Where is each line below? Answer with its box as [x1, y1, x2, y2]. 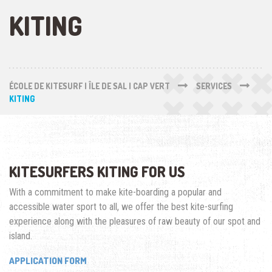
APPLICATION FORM [9, 255, 87, 267]
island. [9, 230, 32, 242]
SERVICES [195, 81, 232, 92]
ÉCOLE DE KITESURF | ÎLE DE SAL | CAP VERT [9, 81, 170, 92]
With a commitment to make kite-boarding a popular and [9, 186, 222, 199]
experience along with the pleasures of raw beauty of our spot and [9, 216, 260, 228]
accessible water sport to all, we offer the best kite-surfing [9, 201, 233, 213]
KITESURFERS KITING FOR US [9, 162, 185, 182]
